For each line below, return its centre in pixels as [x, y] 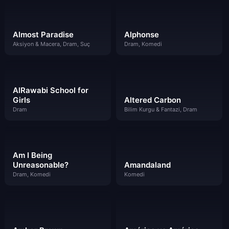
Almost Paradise [43, 34]
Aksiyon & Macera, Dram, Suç [51, 44]
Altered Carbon [152, 100]
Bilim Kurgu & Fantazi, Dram [161, 109]
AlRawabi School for [51, 90]
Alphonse [141, 34]
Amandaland [147, 165]
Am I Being [32, 155]
